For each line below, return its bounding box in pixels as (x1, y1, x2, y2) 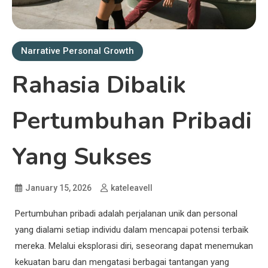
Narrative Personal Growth (21, 45, 134, 56)
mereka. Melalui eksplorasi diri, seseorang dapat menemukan (15, 240, 253, 251)
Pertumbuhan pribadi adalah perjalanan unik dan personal (15, 208, 237, 219)
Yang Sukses (12, 140, 151, 173)
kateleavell (111, 182, 153, 193)
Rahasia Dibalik (12, 68, 186, 101)
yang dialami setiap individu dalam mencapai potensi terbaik (15, 224, 248, 235)
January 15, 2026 (25, 182, 92, 193)
